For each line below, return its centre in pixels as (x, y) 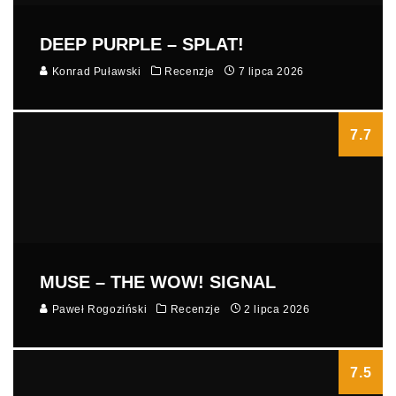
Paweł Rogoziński (98, 309)
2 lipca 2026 (277, 309)
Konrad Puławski (95, 71)
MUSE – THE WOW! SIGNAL (158, 282)
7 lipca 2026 (271, 71)
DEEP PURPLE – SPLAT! (142, 44)
